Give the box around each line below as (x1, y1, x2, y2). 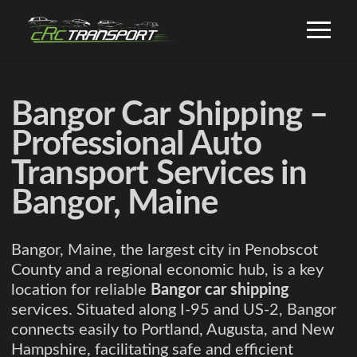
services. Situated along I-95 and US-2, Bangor (11, 302, 336, 318)
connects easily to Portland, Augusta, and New (11, 322, 335, 338)
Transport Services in (11, 157, 308, 190)
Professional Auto (11, 127, 261, 161)
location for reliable (11, 282, 151, 298)
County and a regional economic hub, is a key (11, 262, 324, 278)
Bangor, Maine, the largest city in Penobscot (11, 242, 318, 258)
